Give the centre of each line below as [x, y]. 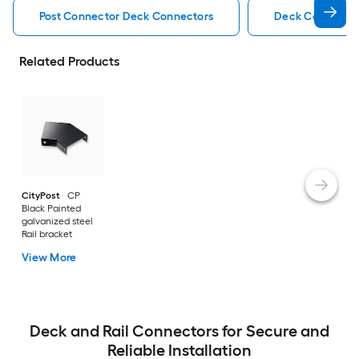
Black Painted [52, 209]
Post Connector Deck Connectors [127, 16]
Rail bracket [47, 234]
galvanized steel [58, 222]
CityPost [41, 196]
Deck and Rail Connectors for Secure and [179, 331]
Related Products [69, 61]
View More [49, 258]
